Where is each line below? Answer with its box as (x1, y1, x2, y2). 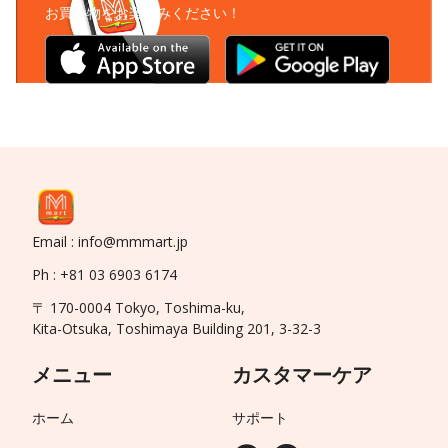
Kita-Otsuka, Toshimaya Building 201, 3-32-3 (32, 318, 322, 338)
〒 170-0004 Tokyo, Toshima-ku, (32, 297, 246, 317)
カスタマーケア (231, 360, 372, 388)
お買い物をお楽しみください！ (44, 3, 241, 23)
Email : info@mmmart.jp (32, 231, 189, 251)
